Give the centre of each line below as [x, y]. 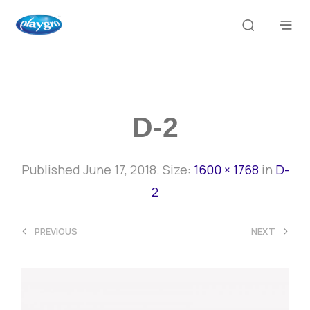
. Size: [175, 170]
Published [52, 170]
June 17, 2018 [119, 170]
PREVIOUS [56, 231]
